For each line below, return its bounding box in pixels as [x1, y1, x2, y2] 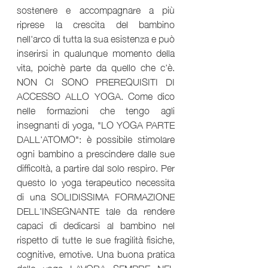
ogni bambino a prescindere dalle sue [17, 143, 175, 162]
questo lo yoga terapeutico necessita [17, 172, 175, 190]
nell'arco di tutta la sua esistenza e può [17, 28, 175, 47]
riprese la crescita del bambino [17, 14, 175, 32]
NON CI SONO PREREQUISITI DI [17, 71, 175, 90]
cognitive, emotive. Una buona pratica [17, 243, 175, 262]
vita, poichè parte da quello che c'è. [17, 57, 175, 75]
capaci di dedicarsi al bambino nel [17, 215, 175, 233]
